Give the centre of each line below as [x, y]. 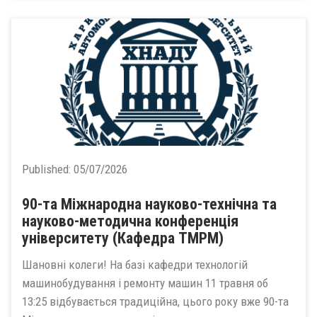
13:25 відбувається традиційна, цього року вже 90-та [155, 301]
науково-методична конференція [130, 221]
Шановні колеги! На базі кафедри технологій [135, 265]
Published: [48, 169]
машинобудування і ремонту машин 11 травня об [145, 283]
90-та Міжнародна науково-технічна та [149, 204]
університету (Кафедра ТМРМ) [123, 238]
